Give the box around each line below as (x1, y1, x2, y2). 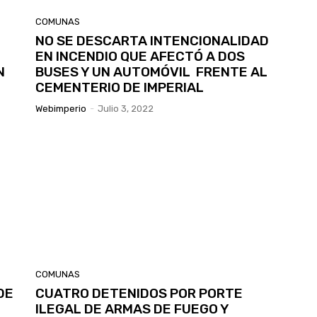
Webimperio (35, 103, 86, 114)
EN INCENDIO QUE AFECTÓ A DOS (35, 47, 245, 64)
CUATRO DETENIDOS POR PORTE (35, 284, 243, 301)
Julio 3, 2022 (98, 103, 154, 114)
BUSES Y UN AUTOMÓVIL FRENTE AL (35, 63, 267, 80)
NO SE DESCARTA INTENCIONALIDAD (35, 32, 269, 49)
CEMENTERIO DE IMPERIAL (35, 79, 204, 96)
